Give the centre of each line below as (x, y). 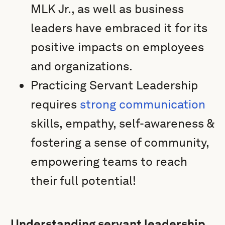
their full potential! (84, 181)
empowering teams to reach (109, 161)
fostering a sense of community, (120, 142)
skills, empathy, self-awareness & (123, 123)
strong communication (143, 104)
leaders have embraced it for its (119, 28)
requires (55, 104)
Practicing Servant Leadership (115, 85)
